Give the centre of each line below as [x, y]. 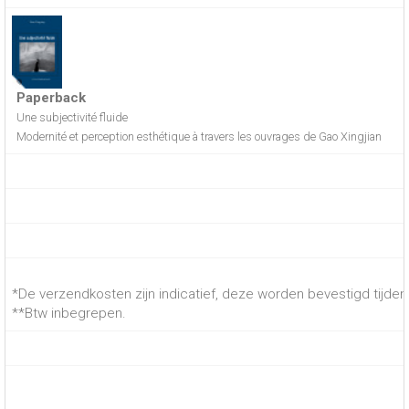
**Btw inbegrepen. [69, 313]
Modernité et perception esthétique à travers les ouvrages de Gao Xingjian [199, 137]
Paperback [51, 98]
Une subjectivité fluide [72, 118]
